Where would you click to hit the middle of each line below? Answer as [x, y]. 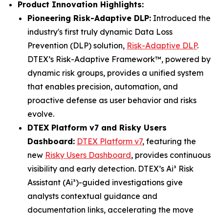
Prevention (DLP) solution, [77, 45]
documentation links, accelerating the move [110, 210]
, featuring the [169, 141]
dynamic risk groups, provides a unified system [115, 73]
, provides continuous [171, 155]
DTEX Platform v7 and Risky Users [97, 128]
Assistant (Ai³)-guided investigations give [105, 182]
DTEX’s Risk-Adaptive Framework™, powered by [119, 59]
